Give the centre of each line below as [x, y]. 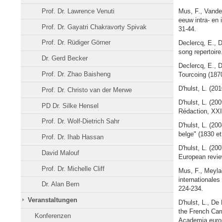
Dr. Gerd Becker [65, 58]
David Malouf [61, 153]
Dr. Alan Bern [61, 184]
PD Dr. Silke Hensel [70, 106]
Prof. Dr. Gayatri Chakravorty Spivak [94, 27]
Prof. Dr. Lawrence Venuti [78, 11]
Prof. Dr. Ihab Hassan [73, 137]
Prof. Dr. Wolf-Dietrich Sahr [81, 121]
